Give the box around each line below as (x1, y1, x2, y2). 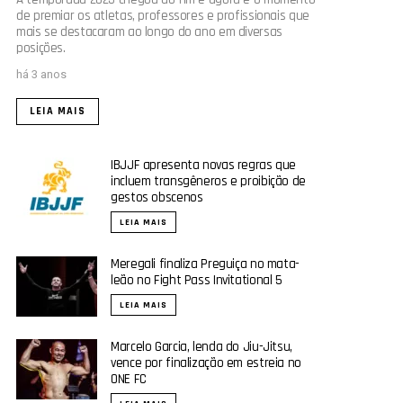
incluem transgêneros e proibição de (111, 172, 306, 190)
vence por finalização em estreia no (111, 354, 301, 372)
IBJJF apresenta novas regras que (111, 156, 296, 174)
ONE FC (111, 370, 147, 388)
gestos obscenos (111, 188, 203, 206)
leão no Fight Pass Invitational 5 (111, 271, 282, 289)
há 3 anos (16, 67, 67, 81)
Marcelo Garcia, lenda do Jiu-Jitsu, (111, 337, 292, 355)
